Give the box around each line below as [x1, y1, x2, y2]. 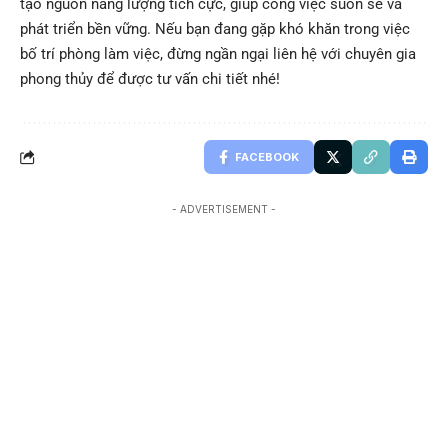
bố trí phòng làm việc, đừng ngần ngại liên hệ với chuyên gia [20, 45, 416, 64]
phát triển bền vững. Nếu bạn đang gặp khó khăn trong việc [20, 20, 410, 39]
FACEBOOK [235, 150, 299, 165]
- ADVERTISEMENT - [172, 203, 276, 216]
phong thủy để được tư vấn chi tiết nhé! [20, 70, 280, 89]
